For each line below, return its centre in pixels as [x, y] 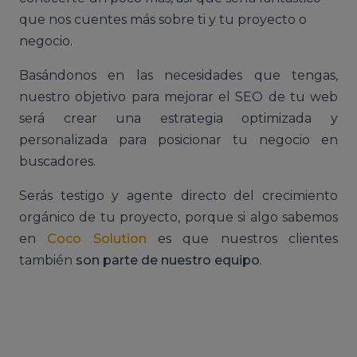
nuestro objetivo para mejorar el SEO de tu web [178, 97]
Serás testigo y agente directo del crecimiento [178, 196]
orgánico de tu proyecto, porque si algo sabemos [178, 217]
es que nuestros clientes [242, 239]
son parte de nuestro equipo [168, 260]
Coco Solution [97, 239]
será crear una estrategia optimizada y [178, 118]
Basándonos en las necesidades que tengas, [178, 75]
